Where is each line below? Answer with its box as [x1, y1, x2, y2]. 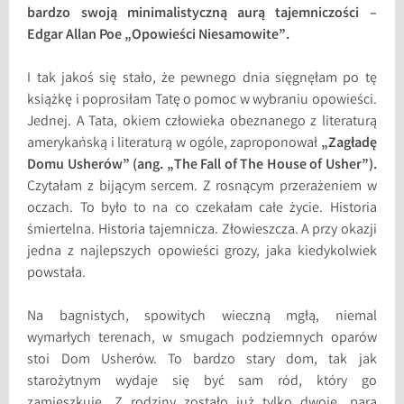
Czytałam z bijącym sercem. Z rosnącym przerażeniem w [27, 177, 377, 198]
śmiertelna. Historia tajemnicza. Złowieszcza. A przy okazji [27, 220, 377, 242]
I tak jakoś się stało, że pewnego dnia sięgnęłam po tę [27, 69, 377, 90]
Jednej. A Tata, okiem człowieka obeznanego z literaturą [27, 112, 377, 133]
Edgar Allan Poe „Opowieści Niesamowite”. [27, 25, 290, 47]
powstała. [27, 263, 87, 285]
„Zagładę [317, 133, 377, 155]
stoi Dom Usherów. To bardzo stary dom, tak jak [27, 350, 377, 372]
